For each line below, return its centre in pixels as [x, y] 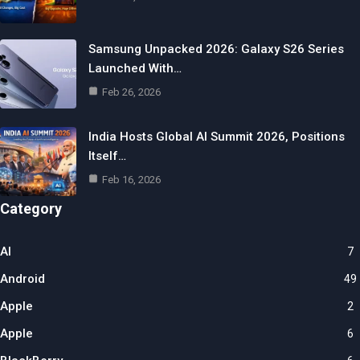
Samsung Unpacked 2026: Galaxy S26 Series [216, 49]
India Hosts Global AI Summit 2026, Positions [217, 137]
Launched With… [135, 69]
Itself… [107, 156]
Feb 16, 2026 [131, 180]
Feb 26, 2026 [131, 92]
